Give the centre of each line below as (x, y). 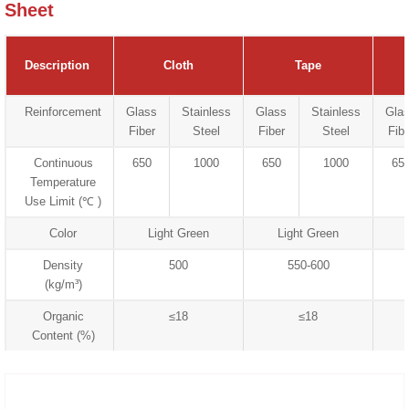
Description (57, 65)
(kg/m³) (63, 284)
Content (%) (63, 335)
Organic (63, 316)
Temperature (63, 182)
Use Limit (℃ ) (63, 201)
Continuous (63, 163)
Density (63, 265)
